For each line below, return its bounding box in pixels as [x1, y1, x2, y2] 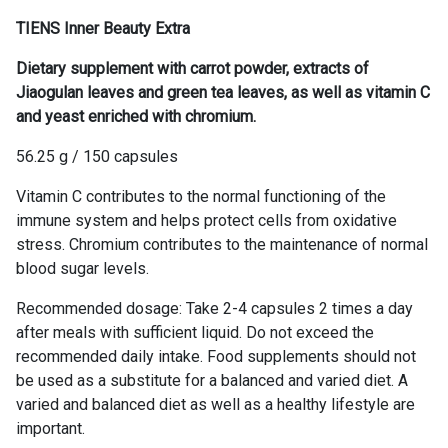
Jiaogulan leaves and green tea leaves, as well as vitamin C [16, 82, 430, 102]
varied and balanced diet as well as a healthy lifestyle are [16, 394, 415, 414]
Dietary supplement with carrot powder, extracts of [16, 58, 369, 78]
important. [16, 418, 85, 438]
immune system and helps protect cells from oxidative [16, 210, 397, 230]
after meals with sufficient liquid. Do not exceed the [16, 322, 374, 342]
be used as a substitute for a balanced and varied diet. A [16, 370, 408, 390]
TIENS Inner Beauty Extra [16, 18, 190, 38]
